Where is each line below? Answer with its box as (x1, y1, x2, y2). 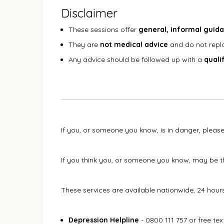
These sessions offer (68, 25, 138, 34)
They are (68, 40, 100, 49)
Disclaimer (61, 5, 117, 20)
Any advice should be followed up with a (68, 55, 204, 64)
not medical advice (100, 40, 168, 49)
